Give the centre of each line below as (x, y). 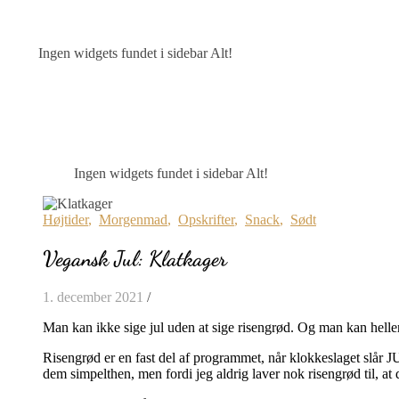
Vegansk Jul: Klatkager (135, 258)
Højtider (65, 220)
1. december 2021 (93, 297)
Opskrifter (206, 220)
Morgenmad (133, 220)
